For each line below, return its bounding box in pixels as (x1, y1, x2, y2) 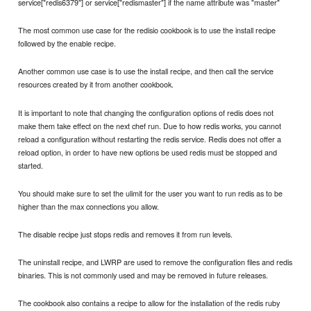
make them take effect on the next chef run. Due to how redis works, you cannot (18, 119, 282, 131)
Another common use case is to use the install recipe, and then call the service (18, 65, 274, 77)
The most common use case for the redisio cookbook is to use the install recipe (18, 24, 276, 36)
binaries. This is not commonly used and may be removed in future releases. (18, 269, 269, 280)
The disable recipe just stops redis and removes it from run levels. (18, 228, 233, 239)
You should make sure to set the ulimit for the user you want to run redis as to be (18, 187, 283, 199)
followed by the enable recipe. (18, 37, 117, 49)
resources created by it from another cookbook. (18, 78, 174, 90)
